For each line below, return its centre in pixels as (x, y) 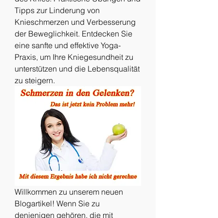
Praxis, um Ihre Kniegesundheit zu (74, 57)
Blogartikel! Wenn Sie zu (57, 203)
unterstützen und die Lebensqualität (77, 69)
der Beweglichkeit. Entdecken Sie (73, 34)
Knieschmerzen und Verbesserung (75, 22)
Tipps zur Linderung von (57, 10)
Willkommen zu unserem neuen (69, 191)
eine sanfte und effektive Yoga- (68, 45)
